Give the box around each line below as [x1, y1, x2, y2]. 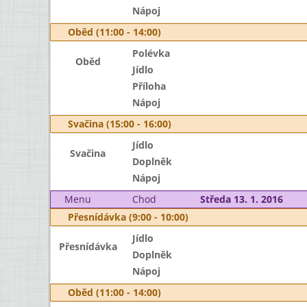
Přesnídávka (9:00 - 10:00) [68, 210, 188, 223]
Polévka [132, 47, 170, 60]
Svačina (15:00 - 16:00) [68, 117, 171, 130]
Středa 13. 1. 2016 [199, 193, 283, 206]
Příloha [132, 79, 166, 93]
